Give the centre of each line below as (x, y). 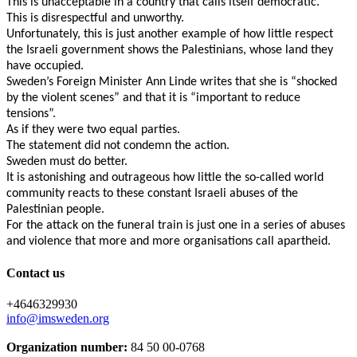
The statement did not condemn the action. (118, 145)
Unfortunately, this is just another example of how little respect (170, 34)
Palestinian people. (55, 209)
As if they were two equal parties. (93, 129)
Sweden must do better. (67, 161)
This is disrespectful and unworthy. (95, 18)
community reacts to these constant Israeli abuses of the (152, 193)
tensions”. (31, 114)
